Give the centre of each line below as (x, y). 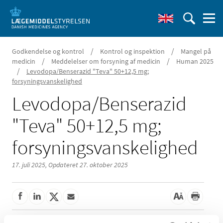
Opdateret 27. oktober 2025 (88, 165)
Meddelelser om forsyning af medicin (106, 61)
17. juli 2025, (30, 165)
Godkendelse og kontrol (48, 51)
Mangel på (196, 51)
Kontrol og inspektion (132, 51)
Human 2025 (195, 61)
